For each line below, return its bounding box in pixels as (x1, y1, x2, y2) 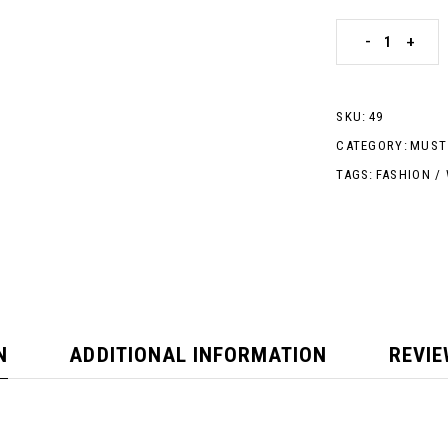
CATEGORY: (336, 138, 408, 153)
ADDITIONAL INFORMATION (69, 343, 328, 368)
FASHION (375, 167, 431, 182)
